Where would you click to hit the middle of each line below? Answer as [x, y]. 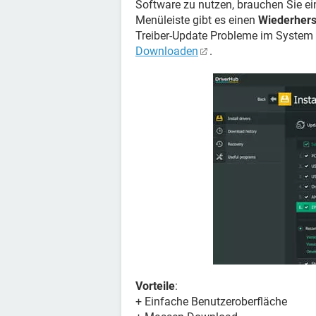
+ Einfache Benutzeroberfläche [211, 302]
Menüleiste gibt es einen [197, 20]
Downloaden [167, 51]
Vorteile [155, 286]
